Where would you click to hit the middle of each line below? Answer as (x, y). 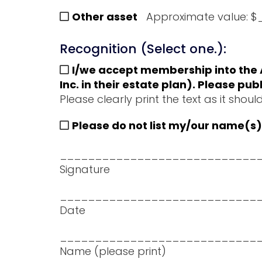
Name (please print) (113, 251)
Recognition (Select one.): (143, 49)
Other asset (105, 17)
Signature (85, 169)
